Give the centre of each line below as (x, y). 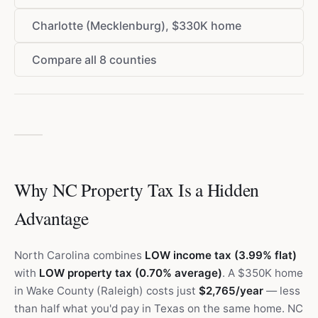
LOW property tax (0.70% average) (131, 273)
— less (282, 291)
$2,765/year (231, 291)
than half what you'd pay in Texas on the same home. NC (159, 308)
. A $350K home (263, 273)
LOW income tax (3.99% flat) (221, 255)
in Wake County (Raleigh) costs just (106, 291)
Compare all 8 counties (94, 60)
